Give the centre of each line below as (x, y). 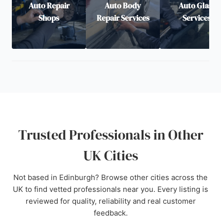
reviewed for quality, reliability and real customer (110, 201)
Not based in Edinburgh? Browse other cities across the (110, 177)
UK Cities (110, 155)
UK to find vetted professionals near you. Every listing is (110, 189)
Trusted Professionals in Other (110, 135)
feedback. (110, 213)
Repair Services (123, 18)
